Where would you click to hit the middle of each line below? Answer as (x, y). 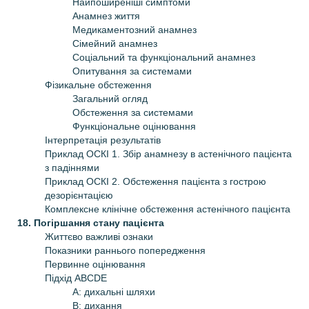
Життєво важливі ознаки (99, 236)
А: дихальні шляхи (114, 291)
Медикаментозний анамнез (134, 29)
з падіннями (72, 167)
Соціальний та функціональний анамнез (164, 57)
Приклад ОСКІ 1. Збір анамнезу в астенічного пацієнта (168, 153)
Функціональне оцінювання (134, 126)
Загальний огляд (110, 98)
